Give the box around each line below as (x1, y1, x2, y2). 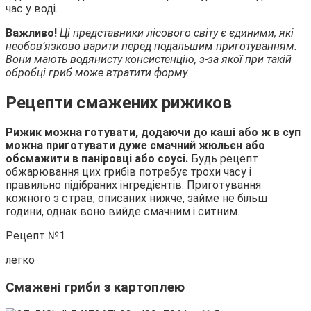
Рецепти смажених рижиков (6, 92, 232, 112)
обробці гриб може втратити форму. (6, 65, 190, 79)
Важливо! (6, 26, 60, 40)
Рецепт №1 (6, 229, 65, 243)
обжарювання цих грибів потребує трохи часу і (6, 165, 251, 179)
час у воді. (6, 1, 58, 15)
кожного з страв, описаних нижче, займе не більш (6, 192, 267, 205)
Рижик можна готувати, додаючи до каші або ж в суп (6, 126, 301, 140)
